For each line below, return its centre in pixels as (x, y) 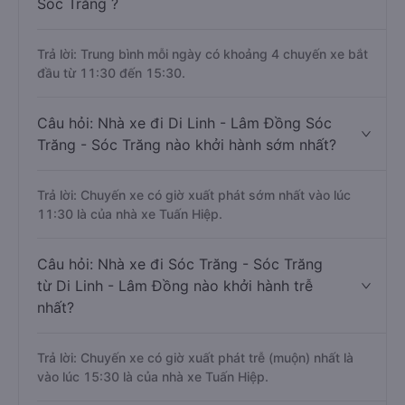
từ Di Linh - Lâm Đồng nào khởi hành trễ (175, 286)
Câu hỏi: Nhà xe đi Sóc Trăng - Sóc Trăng (180, 264)
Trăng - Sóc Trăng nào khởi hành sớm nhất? (187, 145)
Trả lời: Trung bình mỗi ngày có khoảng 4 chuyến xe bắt (202, 54)
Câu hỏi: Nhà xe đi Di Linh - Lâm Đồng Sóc (184, 123)
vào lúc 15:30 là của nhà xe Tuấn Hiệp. (153, 377)
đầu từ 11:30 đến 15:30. (111, 73)
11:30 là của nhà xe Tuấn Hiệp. (130, 214)
